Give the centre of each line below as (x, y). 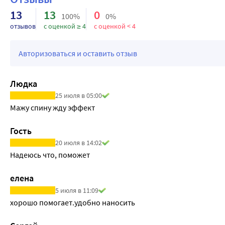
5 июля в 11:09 (77, 190)
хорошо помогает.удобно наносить (73, 202)
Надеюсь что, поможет (50, 155)
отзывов (23, 26)
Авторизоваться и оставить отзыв (78, 53)
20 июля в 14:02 (79, 143)
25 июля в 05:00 (79, 96)
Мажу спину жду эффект (52, 108)
